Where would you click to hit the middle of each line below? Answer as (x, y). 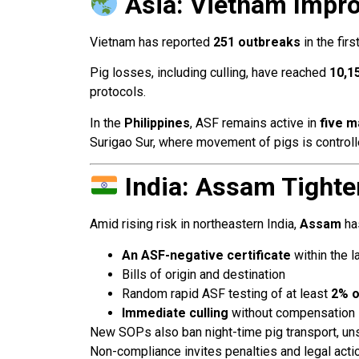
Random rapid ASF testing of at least (226, 293)
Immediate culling (175, 313)
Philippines (157, 123)
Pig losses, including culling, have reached (210, 73)
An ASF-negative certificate (206, 255)
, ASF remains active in (255, 123)
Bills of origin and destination (204, 274)
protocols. (118, 92)
